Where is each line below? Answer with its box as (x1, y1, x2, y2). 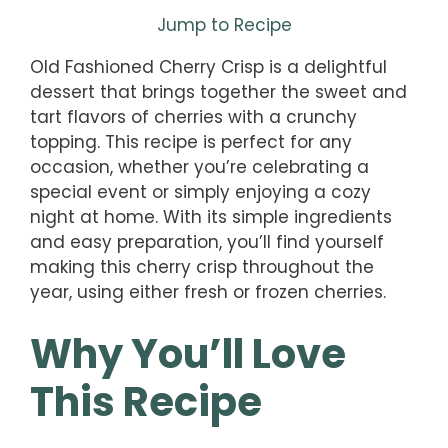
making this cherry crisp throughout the (30, 254, 374, 279)
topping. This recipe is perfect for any (30, 129, 352, 154)
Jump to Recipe (156, 12, 292, 37)
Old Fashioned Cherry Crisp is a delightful (30, 54, 387, 79)
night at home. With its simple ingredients (30, 204, 392, 229)
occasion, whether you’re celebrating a (30, 154, 369, 179)
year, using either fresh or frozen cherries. (30, 279, 386, 304)
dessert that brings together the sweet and (30, 79, 407, 104)
